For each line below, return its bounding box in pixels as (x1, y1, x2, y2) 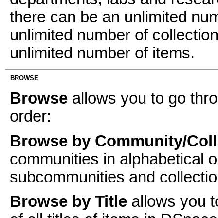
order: (10, 108, 51, 126)
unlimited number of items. (10, 44, 195, 62)
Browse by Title (10, 193, 127, 211)
